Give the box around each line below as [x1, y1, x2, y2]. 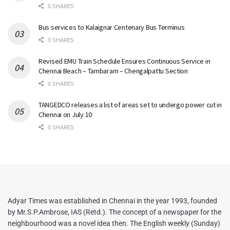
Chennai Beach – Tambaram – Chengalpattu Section [39, 66, 188, 75]
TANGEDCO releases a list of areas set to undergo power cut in [39, 100, 222, 109]
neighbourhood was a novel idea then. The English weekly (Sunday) [8, 219, 220, 227]
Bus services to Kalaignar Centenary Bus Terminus [39, 22, 185, 32]
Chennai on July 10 [39, 109, 92, 119]
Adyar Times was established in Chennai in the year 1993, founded [8, 196, 217, 205]
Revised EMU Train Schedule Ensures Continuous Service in [39, 56, 210, 66]
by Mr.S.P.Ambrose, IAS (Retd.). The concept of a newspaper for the [8, 207, 221, 216]
